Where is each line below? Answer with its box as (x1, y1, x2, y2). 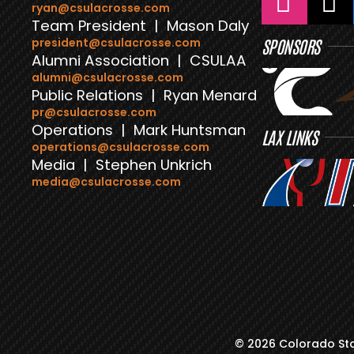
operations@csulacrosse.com (32, 139, 209, 155)
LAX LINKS (262, 126, 318, 148)
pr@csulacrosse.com (32, 104, 156, 120)
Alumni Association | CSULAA (32, 51, 247, 70)
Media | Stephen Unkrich (32, 155, 212, 175)
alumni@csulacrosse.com (32, 70, 183, 85)
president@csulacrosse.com (32, 35, 201, 51)
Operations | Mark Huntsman (32, 120, 246, 140)
